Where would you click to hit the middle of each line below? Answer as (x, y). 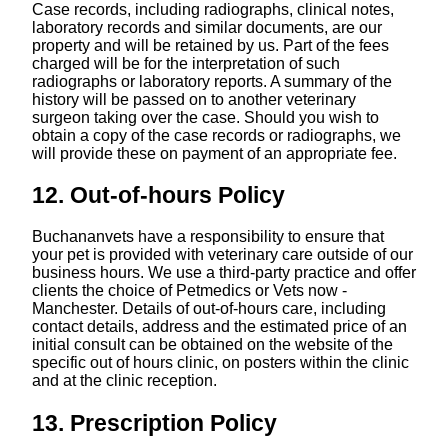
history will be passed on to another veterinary (193, 99)
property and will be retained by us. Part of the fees (210, 45)
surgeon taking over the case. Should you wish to (205, 117)
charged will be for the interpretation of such (185, 63)
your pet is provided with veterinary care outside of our (222, 255)
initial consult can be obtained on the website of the (212, 345)
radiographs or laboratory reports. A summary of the (211, 81)
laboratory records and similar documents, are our (206, 27)
